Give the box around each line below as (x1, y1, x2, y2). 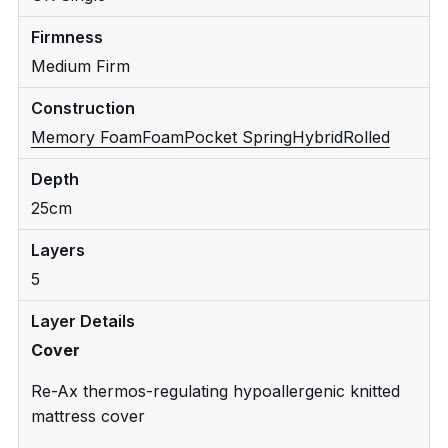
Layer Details (30, 310, 135, 331)
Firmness (30, 26, 103, 47)
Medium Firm (30, 55, 130, 76)
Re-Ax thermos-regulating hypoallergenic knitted (30, 380, 400, 401)
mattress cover (30, 405, 145, 426)
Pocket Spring (183, 126, 292, 147)
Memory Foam (30, 126, 142, 147)
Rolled (342, 126, 390, 147)
